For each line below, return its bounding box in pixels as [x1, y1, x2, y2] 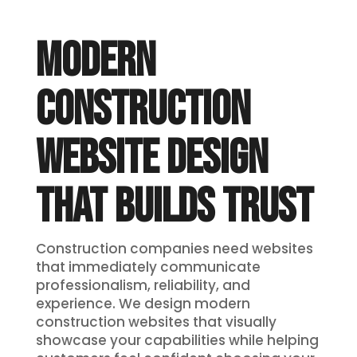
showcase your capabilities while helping [35, 331, 319, 351]
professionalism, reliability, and [35, 276, 250, 296]
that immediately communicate [35, 257, 261, 277]
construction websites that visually [35, 312, 277, 332]
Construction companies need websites [35, 239, 313, 259]
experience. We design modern [35, 294, 250, 314]
